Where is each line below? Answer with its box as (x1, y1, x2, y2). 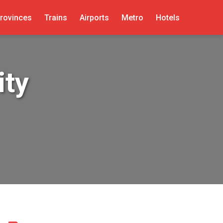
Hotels (155, 12, 180, 22)
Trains (44, 12, 67, 22)
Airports (79, 12, 109, 22)
